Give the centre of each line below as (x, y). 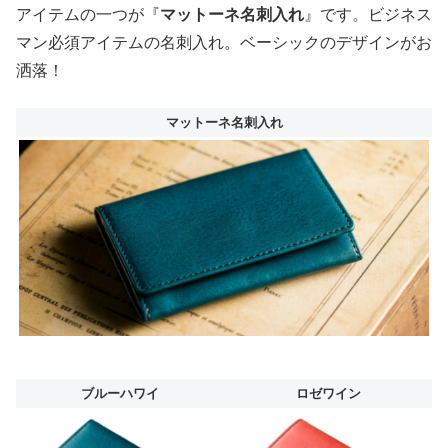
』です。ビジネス (368, 15)
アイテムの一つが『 (88, 15)
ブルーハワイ (120, 393)
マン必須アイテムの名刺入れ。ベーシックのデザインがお (224, 43)
